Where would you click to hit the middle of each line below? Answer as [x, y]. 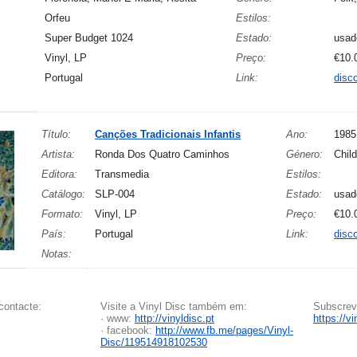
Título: [56, 134]
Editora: [59, 174]
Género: [304, 154]
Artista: [58, 154]
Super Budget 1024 [89, 38]
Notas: [57, 254]
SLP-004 [115, 194]
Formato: [62, 214]
